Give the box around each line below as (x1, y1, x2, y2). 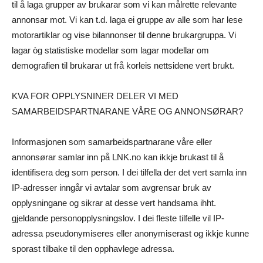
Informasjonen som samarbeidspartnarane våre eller (12, 137, 212, 147)
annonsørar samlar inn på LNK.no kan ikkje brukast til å (12, 152, 224, 163)
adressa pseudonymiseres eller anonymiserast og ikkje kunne (12, 228, 249, 239)
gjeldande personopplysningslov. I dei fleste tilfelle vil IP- (12, 213, 224, 224)
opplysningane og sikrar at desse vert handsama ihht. (12, 198, 216, 208)
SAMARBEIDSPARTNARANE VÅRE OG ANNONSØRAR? (12, 106, 243, 117)
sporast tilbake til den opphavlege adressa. (12, 244, 174, 254)
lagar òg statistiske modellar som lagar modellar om (12, 45, 209, 56)
